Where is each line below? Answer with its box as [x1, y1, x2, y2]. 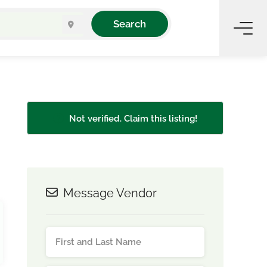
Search [113, 17, 147, 30]
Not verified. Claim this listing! [66, 113, 197, 124]
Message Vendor [60, 186, 157, 200]
